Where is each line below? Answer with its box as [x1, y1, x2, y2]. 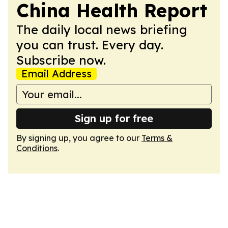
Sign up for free [75, 112, 153, 125]
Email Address [21, 67, 92, 80]
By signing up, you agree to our [16, 133, 141, 143]
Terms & [141, 133, 173, 143]
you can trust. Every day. [16, 37, 163, 52]
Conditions [16, 143, 58, 153]
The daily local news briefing [16, 22, 187, 37]
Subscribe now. [16, 52, 106, 68]
